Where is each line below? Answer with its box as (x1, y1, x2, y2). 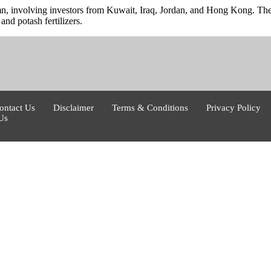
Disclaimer (53, 102, 94, 113)
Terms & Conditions (112, 102, 189, 113)
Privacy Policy (206, 102, 261, 113)
